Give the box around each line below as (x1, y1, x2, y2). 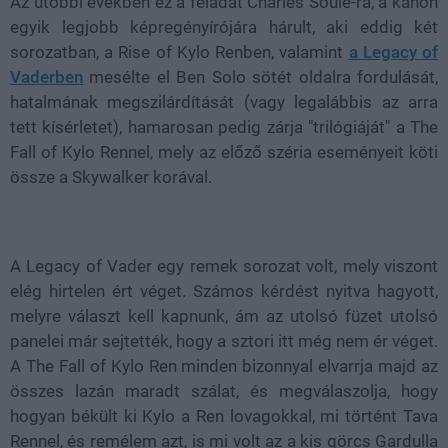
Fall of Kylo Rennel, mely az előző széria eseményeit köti (10, 141, 438, 162)
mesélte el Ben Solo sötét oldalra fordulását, (83, 66, 438, 87)
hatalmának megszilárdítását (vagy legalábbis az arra (10, 91, 438, 112)
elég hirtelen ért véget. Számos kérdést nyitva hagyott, (10, 280, 438, 301)
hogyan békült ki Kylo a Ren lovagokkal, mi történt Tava (10, 405, 438, 426)
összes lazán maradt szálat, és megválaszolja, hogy (10, 380, 438, 401)
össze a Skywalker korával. (10, 166, 212, 187)
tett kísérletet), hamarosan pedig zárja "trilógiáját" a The (10, 116, 438, 137)
